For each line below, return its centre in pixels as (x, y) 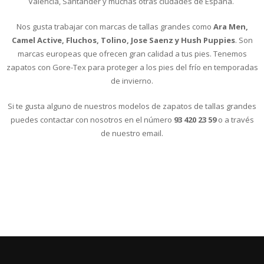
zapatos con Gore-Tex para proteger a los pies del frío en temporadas (132, 67)
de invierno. (132, 81)
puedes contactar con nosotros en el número (91, 120)
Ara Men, (230, 27)
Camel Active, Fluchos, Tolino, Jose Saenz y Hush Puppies (123, 40)
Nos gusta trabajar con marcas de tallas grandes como (115, 27)
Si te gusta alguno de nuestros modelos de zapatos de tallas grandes (132, 106)
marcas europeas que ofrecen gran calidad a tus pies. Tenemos (132, 54)
